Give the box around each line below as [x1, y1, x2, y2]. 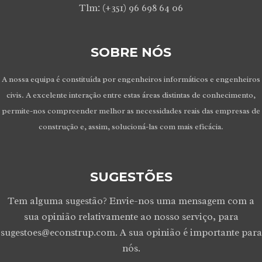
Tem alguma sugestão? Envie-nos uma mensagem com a [8, 195, 254, 207]
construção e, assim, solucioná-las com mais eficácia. [39, 122, 223, 132]
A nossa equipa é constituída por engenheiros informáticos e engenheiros [2, 74, 260, 84]
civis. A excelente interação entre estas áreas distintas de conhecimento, [6, 90, 256, 100]
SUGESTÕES [89, 169, 173, 185]
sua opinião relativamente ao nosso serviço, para [23, 211, 239, 223]
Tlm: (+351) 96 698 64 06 [79, 2, 183, 14]
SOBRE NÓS [91, 44, 171, 60]
